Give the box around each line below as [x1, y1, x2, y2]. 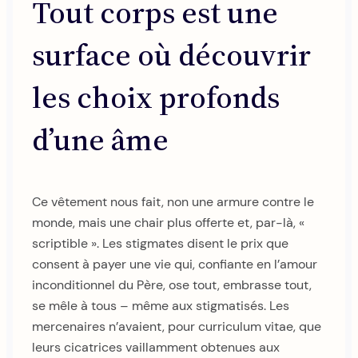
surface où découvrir [32, 34, 311, 77]
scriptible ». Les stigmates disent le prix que [32, 234, 288, 252]
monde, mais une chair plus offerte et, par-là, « [32, 213, 304, 231]
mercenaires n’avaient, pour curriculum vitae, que [32, 317, 321, 335]
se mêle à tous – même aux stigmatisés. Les [32, 296, 289, 314]
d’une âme [32, 118, 169, 161]
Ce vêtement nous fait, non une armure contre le [32, 193, 314, 210]
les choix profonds [32, 76, 280, 119]
